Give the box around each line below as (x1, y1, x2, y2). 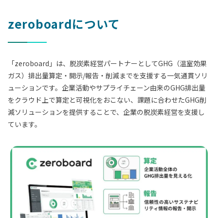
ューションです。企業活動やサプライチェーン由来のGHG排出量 (8, 82, 205, 92)
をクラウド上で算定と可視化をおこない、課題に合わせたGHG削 (8, 94, 206, 105)
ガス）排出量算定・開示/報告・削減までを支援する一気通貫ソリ (8, 70, 208, 80)
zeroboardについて (8, 15, 120, 32)
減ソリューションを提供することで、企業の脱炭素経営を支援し (8, 107, 205, 117)
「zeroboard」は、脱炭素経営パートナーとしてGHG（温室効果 (8, 58, 207, 68)
